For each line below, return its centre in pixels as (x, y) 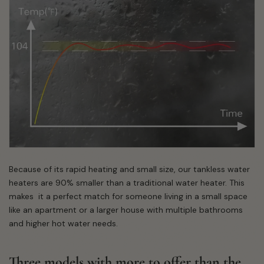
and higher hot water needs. (65, 224)
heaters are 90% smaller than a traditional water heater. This (127, 183)
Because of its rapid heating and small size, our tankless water (129, 169)
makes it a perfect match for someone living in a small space (128, 197)
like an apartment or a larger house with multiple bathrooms (126, 210)
